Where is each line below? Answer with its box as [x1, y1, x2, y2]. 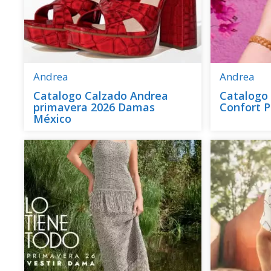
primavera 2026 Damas [33, 100, 155, 115]
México [33, 111, 71, 126]
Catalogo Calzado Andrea [33, 88, 168, 103]
